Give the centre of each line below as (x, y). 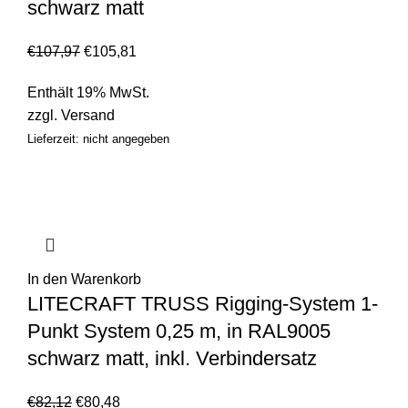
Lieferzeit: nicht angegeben (98, 139)
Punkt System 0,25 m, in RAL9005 (179, 331)
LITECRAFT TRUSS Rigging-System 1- (203, 304)
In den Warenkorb (84, 280)
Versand (88, 116)
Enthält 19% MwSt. (88, 93)
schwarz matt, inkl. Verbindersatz (172, 359)
